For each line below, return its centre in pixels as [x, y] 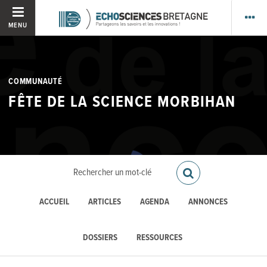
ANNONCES [208, 203]
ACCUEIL [55, 203]
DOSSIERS [100, 238]
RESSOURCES [159, 238]
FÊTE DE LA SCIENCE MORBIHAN [122, 103]
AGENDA [154, 203]
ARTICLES [105, 203]
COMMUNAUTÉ [35, 81]
